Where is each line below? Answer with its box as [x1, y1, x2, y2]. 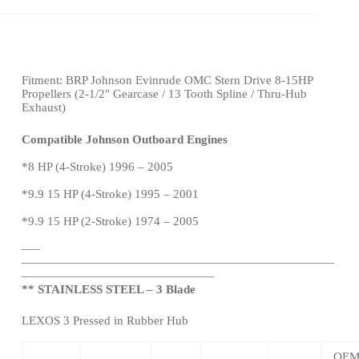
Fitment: [21, 74, 66, 87]
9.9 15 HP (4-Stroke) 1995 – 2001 [27, 187, 199, 200]
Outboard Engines [128, 132, 228, 146]
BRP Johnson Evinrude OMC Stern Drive [65, 74, 272, 87]
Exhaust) [21, 101, 66, 115]
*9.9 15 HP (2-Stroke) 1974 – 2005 [21, 214, 199, 228]
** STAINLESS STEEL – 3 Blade [21, 282, 196, 296]
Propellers [21, 87, 75, 101]
